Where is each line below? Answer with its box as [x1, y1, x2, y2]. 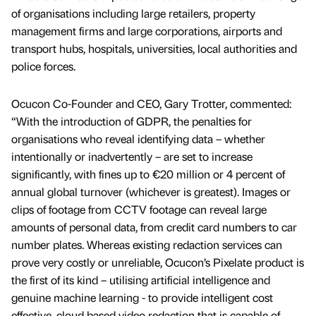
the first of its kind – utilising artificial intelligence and [11, 272, 270, 287]
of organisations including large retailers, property [11, 5, 255, 20]
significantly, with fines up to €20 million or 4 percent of [11, 166, 285, 181]
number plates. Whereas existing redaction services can [11, 236, 282, 252]
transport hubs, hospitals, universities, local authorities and [11, 40, 297, 56]
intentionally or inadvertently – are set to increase [11, 148, 253, 164]
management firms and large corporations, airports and [11, 23, 282, 38]
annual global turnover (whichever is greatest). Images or [11, 183, 291, 199]
